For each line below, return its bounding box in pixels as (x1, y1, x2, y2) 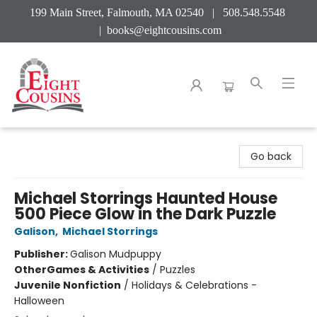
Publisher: (14, 247, 70, 261)
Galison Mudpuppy (70, 247, 161, 261)
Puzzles (160, 263, 195, 277)
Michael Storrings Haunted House (14, 188, 277, 209)
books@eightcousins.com (106, 24, 221, 36)
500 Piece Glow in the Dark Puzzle (14, 203, 276, 225)
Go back (250, 149, 292, 163)
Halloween (14, 294, 64, 308)
